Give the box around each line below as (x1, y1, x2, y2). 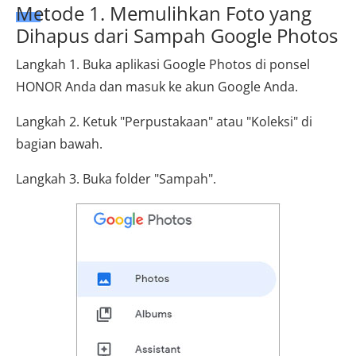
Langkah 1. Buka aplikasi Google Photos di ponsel (16, 55, 310, 73)
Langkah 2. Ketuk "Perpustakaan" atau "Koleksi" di (16, 112, 312, 130)
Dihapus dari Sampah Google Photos (16, 21, 338, 48)
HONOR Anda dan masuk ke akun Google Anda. (16, 77, 298, 95)
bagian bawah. (16, 134, 103, 153)
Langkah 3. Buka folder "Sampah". (16, 169, 216, 188)
